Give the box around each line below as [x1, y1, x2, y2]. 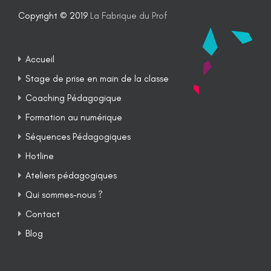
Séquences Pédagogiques [25, 131, 131, 142]
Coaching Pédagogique [25, 92, 122, 103]
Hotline [25, 150, 54, 162]
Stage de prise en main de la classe [25, 73, 169, 84]
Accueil [25, 53, 54, 65]
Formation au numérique [25, 111, 122, 123]
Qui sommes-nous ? [25, 189, 103, 200]
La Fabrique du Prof [90, 10, 168, 21]
